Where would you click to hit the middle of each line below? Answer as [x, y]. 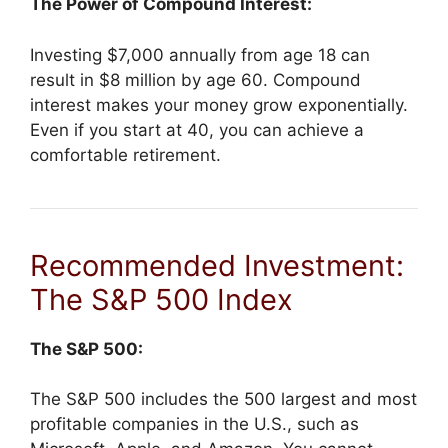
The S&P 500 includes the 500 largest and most [223, 399]
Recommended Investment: [217, 265]
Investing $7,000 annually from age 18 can [200, 54]
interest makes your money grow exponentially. [219, 104]
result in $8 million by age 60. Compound [195, 79]
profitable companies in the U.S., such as [194, 424]
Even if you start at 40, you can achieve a [197, 129]
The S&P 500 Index [161, 299]
